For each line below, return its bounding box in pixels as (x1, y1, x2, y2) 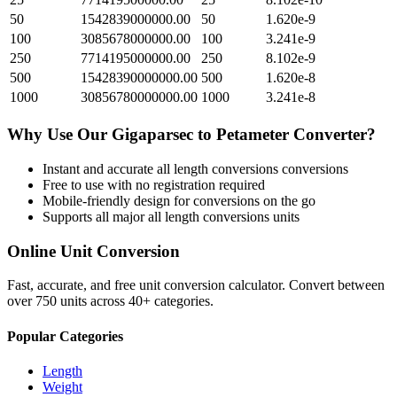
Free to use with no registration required (43, 176, 265, 192)
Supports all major (43, 208, 148, 224)
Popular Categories (7, 328, 123, 344)
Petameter (216, 125, 289, 144)
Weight (43, 378, 82, 394)
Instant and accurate (43, 160, 157, 176)
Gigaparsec (112, 125, 193, 144)
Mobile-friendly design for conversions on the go (43, 192, 315, 208)
